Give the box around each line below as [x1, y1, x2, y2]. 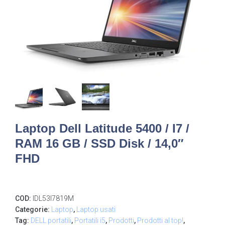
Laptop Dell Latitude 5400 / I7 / [15, 122, 189, 136]
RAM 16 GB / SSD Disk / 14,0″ [15, 137, 184, 151]
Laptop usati [76, 205, 116, 214]
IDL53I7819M [33, 194, 74, 203]
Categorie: [15, 205, 51, 214]
